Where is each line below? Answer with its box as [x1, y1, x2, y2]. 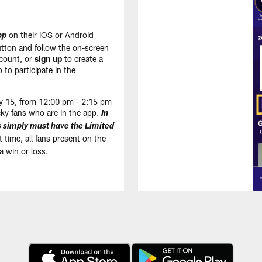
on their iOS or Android [6, 30, 94, 40]
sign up [35, 54, 62, 64]
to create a [62, 54, 103, 64]
